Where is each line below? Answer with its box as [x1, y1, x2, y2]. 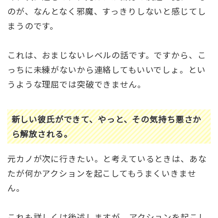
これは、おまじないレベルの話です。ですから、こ [7, 48, 206, 61]
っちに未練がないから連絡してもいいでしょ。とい [7, 63, 206, 75]
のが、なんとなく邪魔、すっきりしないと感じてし [7, 4, 206, 17]
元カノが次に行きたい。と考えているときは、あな [7, 152, 207, 164]
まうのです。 [7, 19, 59, 32]
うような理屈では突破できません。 [7, 77, 146, 90]
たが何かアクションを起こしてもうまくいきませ [7, 166, 196, 179]
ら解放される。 [11, 127, 73, 140]
